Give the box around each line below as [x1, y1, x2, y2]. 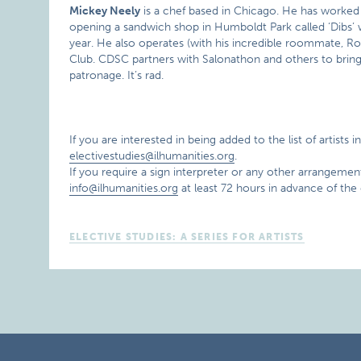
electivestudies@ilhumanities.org [69, 149, 235, 163]
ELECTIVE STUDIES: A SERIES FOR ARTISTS [69, 231, 305, 243]
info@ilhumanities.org [69, 181, 179, 195]
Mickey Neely [69, 4, 141, 18]
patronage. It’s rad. [69, 68, 164, 82]
